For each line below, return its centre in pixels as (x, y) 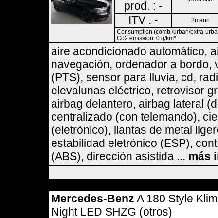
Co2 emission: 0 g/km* (146, 38)
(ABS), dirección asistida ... (120, 156)
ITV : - (143, 20)
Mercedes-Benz (93, 199)
